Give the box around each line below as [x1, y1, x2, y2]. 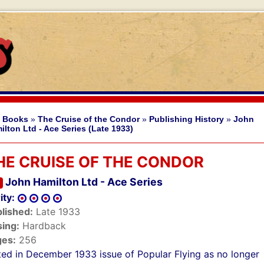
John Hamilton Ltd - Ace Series [5, 176, 163, 188]
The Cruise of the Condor [38, 114, 140, 124]
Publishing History [149, 114, 224, 124]
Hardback [19, 220, 66, 232]
